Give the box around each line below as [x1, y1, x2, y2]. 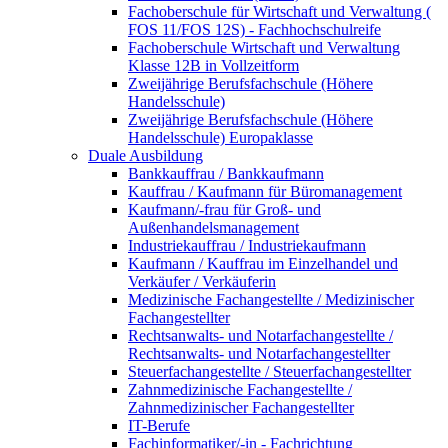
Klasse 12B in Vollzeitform [128, 57, 299, 75]
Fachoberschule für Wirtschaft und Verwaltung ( [128, 3, 431, 21]
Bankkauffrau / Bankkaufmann [128, 165, 324, 183]
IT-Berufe [128, 417, 190, 435]
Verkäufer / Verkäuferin [128, 273, 276, 291]
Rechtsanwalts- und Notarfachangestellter [128, 345, 390, 363]
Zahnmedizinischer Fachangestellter [128, 399, 354, 417]
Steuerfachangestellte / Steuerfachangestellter [128, 363, 411, 381]
